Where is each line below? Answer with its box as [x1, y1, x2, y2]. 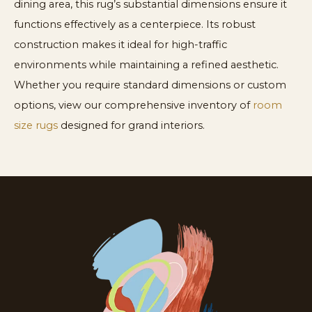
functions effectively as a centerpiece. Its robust [14, 17, 256, 31]
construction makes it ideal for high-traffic [14, 38, 227, 51]
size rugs [14, 118, 58, 132]
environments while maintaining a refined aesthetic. [14, 58, 279, 71]
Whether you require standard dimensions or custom [14, 78, 286, 91]
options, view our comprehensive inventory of [14, 98, 253, 111]
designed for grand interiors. [58, 118, 205, 132]
